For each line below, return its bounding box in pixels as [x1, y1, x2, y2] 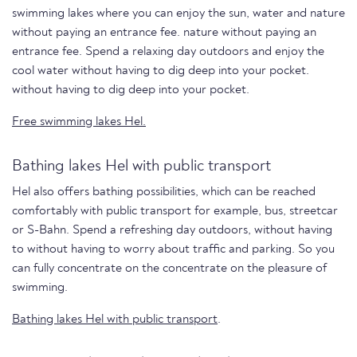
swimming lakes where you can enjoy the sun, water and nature [12, 6, 345, 20]
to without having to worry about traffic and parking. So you [12, 242, 335, 256]
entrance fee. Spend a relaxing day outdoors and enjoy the [12, 45, 324, 58]
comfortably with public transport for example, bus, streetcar [12, 204, 338, 218]
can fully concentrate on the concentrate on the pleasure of [12, 261, 327, 275]
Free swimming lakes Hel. [12, 115, 146, 128]
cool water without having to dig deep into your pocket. [12, 64, 309, 77]
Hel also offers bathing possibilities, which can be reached [12, 185, 316, 198]
